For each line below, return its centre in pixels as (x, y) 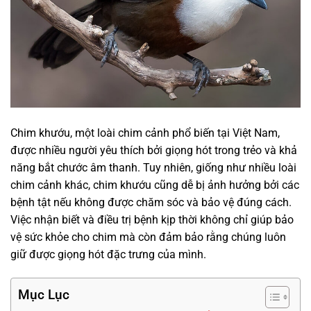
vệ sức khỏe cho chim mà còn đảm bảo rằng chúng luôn (148, 237)
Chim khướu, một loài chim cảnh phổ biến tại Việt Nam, (145, 133)
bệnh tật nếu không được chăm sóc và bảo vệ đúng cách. (151, 203)
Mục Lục (44, 295)
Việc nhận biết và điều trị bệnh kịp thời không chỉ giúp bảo (152, 220)
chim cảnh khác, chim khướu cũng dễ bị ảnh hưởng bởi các (155, 185)
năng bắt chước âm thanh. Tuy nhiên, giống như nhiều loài (153, 168)
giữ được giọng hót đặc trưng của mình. (108, 255)
